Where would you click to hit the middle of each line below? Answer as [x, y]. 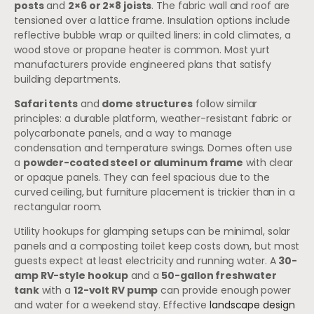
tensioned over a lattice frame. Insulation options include [152, 20]
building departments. [67, 79]
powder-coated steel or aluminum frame [133, 162]
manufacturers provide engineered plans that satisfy [143, 64]
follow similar [225, 103]
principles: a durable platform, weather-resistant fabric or [153, 118]
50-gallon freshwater [219, 276]
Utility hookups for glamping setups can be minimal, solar [152, 232]
